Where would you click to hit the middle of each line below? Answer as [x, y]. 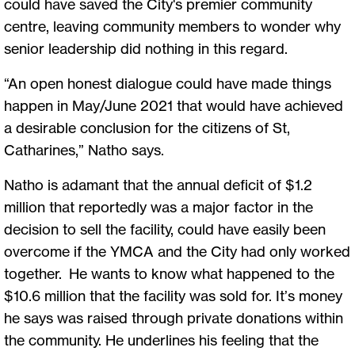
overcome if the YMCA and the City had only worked [177, 251]
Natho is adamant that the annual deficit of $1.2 [158, 184]
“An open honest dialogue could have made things [168, 83]
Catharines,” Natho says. [89, 149]
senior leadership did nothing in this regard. [147, 48]
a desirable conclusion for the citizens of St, [147, 127]
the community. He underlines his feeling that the [161, 340]
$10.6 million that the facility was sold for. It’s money [173, 295]
